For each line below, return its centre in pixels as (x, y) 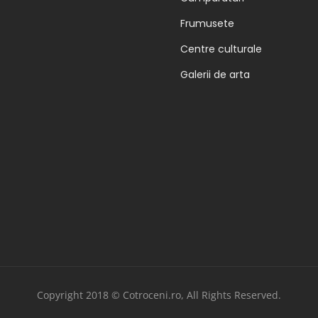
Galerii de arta (215, 75)
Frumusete (207, 23)
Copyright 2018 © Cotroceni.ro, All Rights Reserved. (159, 295)
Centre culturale (221, 49)
